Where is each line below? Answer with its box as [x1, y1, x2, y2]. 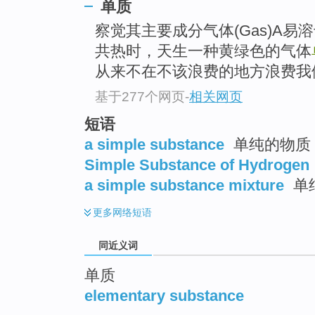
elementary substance [84, 286, 244, 304]
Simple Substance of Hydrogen [84, 155, 309, 174]
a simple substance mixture [84, 176, 284, 194]
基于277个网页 [95, 89, 185, 104]
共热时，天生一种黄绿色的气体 [95, 42, 311, 60]
